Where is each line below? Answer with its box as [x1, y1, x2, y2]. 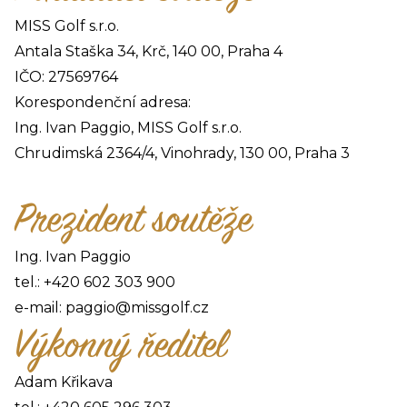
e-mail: [15, 298, 65, 316]
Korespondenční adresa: [15, 93, 191, 111]
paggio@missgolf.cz [65, 298, 209, 316]
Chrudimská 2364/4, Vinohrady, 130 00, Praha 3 [15, 144, 350, 162]
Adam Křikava [15, 372, 113, 391]
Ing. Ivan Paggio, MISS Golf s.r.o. [15, 118, 242, 136]
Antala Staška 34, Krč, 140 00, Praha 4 [15, 42, 283, 60]
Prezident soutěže [15, 199, 252, 240]
